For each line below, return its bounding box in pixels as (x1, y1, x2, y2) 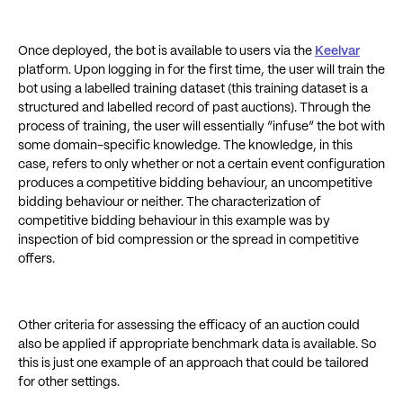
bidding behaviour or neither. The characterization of (18, 196, 321, 209)
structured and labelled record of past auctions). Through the (18, 102, 371, 114)
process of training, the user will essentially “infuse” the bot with (18, 121, 385, 133)
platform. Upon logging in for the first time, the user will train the (18, 64, 385, 76)
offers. (18, 253, 55, 265)
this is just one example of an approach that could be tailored (18, 357, 369, 370)
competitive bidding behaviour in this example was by (18, 215, 330, 228)
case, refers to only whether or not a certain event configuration (18, 158, 385, 171)
